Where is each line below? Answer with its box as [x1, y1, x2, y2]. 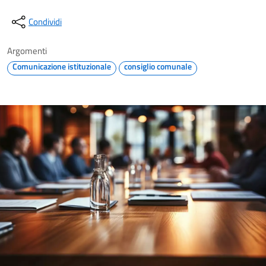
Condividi [28, 15, 62, 28]
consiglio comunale [124, 60, 192, 72]
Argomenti [7, 44, 47, 58]
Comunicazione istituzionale [12, 60, 111, 72]
